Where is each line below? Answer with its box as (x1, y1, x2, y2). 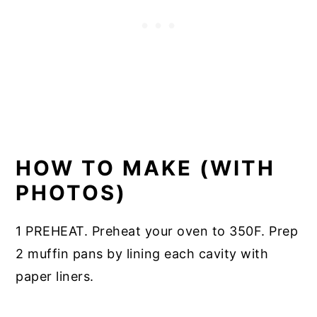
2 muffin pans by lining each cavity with (16, 246, 269, 262)
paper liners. (16, 269, 94, 284)
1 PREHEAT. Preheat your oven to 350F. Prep (16, 224, 299, 239)
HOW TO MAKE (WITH (16, 156, 276, 181)
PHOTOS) (16, 180, 127, 206)
